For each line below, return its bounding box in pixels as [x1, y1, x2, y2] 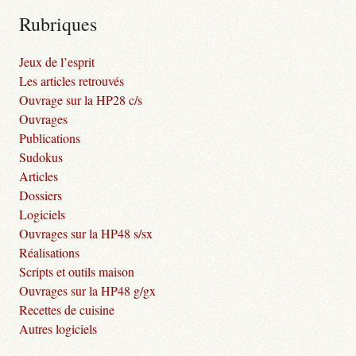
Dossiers [19, 186, 62, 203]
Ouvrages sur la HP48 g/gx [19, 281, 156, 299]
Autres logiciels [19, 319, 97, 337]
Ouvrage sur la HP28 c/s [19, 91, 142, 108]
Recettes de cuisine [19, 300, 114, 318]
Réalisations [19, 243, 79, 261]
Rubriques [19, 10, 97, 37]
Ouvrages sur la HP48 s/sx [19, 224, 153, 242]
